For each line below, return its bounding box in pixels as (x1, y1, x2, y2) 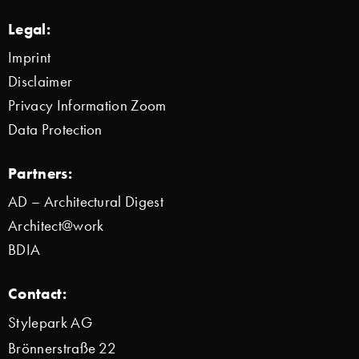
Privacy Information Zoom (8, 96, 167, 115)
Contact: (8, 284, 67, 304)
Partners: (8, 163, 72, 184)
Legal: (8, 18, 50, 38)
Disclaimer (8, 72, 73, 91)
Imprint (8, 48, 51, 67)
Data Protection (8, 120, 103, 139)
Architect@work (8, 216, 104, 236)
